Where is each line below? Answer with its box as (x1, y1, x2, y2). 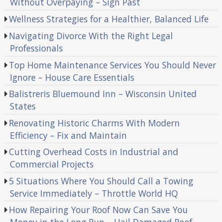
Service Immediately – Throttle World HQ (9, 187, 178, 199)
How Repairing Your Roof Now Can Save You (9, 204, 188, 216)
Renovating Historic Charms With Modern (9, 116, 180, 129)
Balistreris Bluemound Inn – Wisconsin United (9, 88, 197, 100)
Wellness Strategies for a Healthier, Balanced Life (9, 12, 209, 25)
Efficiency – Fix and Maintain (9, 129, 127, 141)
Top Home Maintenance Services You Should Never (9, 58, 217, 71)
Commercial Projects (9, 158, 94, 170)
